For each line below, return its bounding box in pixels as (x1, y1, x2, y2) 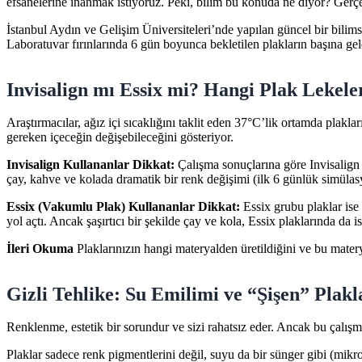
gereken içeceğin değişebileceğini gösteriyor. (6, 129, 234, 144)
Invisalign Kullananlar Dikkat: (6, 157, 175, 171)
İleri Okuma (6, 241, 74, 255)
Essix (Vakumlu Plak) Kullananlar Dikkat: (6, 199, 240, 213)
